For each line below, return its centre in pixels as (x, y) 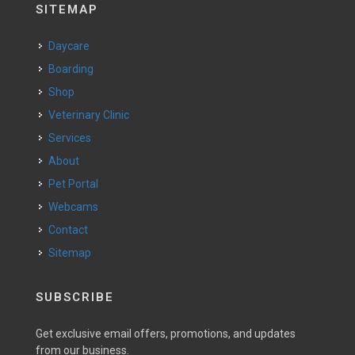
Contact (72, 229)
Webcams (78, 206)
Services (73, 137)
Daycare (73, 46)
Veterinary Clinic (92, 115)
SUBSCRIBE (75, 297)
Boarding (74, 69)
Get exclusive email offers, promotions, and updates (166, 333)
